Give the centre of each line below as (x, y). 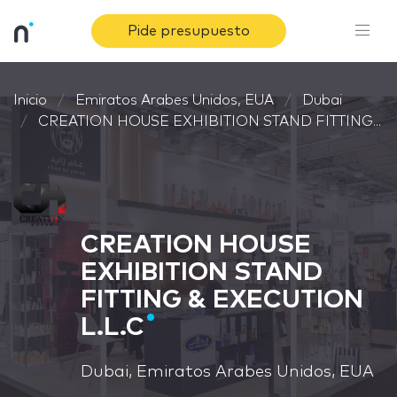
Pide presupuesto (189, 31)
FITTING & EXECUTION (222, 300)
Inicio (30, 100)
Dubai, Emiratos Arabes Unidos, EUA (227, 372)
